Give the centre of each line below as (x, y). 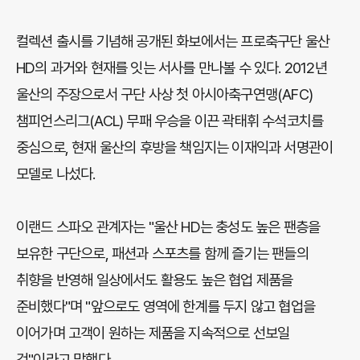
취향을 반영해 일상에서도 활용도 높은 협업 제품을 (155, 280)
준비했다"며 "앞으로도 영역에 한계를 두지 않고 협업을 (166, 307)
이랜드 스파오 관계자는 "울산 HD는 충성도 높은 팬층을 (168, 227)
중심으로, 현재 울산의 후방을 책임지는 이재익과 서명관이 (175, 147)
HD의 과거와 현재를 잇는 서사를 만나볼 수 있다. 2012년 (172, 68)
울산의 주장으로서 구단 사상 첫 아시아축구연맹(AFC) (165, 94)
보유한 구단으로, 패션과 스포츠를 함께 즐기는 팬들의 (162, 254)
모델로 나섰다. (56, 174)
